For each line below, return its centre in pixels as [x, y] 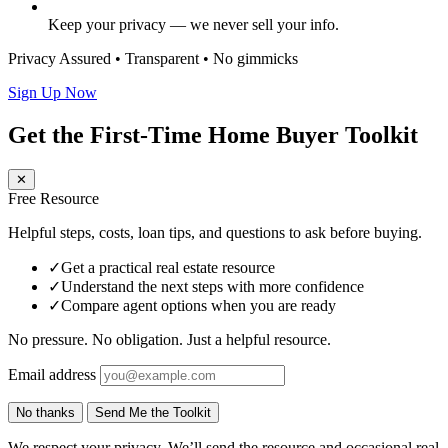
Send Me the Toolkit [153, 412]
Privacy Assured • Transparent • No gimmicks [153, 58]
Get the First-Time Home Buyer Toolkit [213, 134]
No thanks [45, 412]
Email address [52, 374]
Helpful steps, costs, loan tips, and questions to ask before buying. [215, 232]
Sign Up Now [52, 92]
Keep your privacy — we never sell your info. [193, 24]
